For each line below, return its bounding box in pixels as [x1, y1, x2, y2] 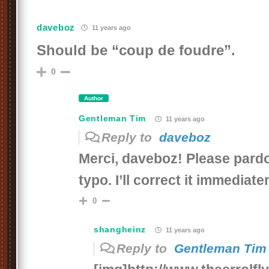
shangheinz [94, 225, 146, 234]
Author [84, 95, 103, 101]
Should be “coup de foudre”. [37, 42, 235, 58]
